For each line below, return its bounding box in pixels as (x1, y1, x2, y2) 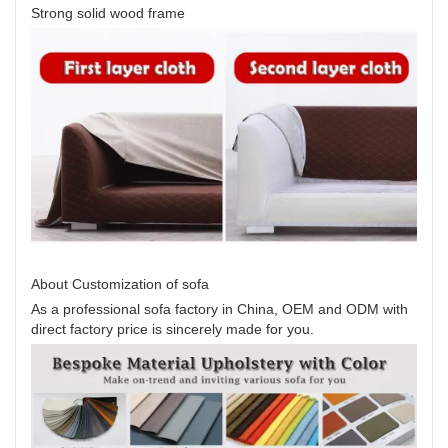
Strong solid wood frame (31, 5, 185, 22)
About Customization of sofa (31, 275, 209, 292)
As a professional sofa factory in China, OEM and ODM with (31, 300, 408, 317)
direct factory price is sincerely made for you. (31, 320, 314, 337)
